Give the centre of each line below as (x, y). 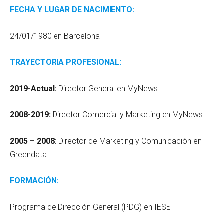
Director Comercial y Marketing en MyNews (127, 114)
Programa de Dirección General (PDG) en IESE (91, 207)
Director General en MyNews (107, 88)
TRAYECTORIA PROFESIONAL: (66, 62)
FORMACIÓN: (34, 180)
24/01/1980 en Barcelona (55, 36)
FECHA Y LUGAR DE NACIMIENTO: (72, 9)
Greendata (28, 154)
